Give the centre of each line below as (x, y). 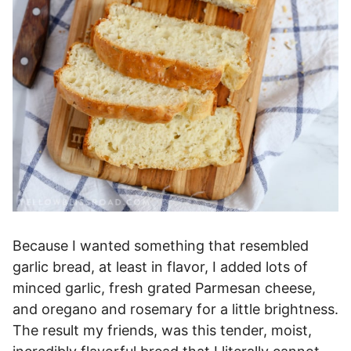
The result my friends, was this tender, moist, (162, 331)
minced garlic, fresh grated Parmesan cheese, (164, 288)
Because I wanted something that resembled (161, 246)
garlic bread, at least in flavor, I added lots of (160, 267)
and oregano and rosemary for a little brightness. (175, 309)
